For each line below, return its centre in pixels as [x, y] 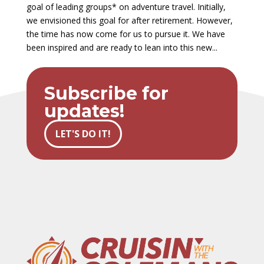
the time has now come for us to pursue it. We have [126, 34]
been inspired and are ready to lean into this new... [122, 48]
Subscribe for [106, 94]
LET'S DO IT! [83, 134]
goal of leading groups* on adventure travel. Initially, [126, 7]
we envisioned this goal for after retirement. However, [129, 21]
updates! [84, 111]
